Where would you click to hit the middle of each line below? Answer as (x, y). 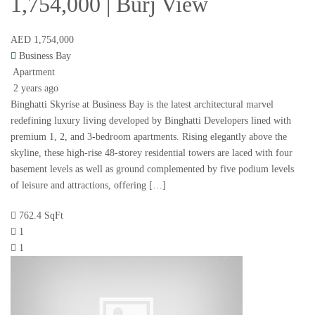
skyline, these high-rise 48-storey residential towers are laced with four (152, 153)
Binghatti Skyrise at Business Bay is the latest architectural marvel (142, 105)
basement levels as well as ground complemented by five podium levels (152, 169)
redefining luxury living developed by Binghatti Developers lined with (151, 121)
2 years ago (34, 89)
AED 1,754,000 (42, 40)
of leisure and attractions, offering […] (88, 186)
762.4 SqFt (41, 216)
